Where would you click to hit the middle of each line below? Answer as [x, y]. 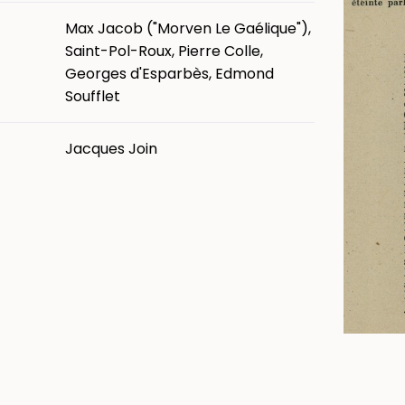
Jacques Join [111, 148]
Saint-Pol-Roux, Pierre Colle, [164, 51]
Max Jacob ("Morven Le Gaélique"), [188, 28]
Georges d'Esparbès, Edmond [170, 73]
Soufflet [93, 96]
